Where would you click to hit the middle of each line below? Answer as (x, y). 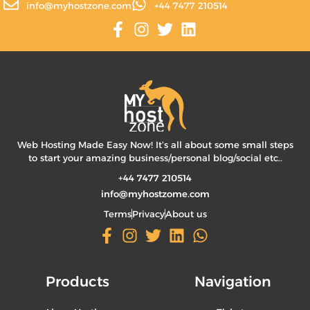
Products (77, 282)
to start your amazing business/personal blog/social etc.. (155, 158)
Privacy (148, 214)
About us (186, 214)
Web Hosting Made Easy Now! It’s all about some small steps (155, 145)
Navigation (232, 282)
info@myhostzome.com (155, 194)
